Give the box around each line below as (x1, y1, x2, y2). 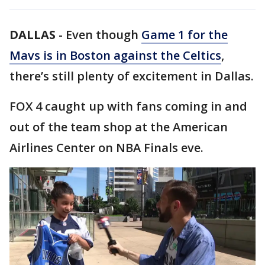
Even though (66, 27, 141, 43)
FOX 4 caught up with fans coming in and (9, 98, 247, 114)
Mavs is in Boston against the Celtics (9, 47, 221, 63)
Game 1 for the (141, 27, 228, 43)
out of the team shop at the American (9, 119, 228, 135)
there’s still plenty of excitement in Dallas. (9, 68, 254, 84)
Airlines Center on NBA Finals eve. (9, 140, 203, 156)
